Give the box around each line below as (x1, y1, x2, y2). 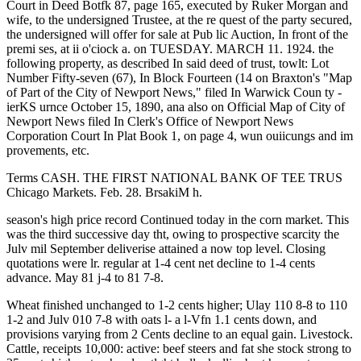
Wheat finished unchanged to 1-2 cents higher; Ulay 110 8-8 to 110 (6, 298, 347, 312)
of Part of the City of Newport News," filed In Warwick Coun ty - (6, 85, 342, 99)
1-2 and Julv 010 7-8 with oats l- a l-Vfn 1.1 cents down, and (6, 313, 317, 326)
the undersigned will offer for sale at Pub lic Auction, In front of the (6, 27, 348, 41)
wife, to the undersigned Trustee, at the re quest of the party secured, (6, 13, 352, 27)
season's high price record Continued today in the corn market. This (6, 213, 349, 226)
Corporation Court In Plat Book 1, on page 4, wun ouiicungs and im (6, 129, 353, 143)
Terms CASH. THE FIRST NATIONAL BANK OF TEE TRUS (6, 171, 342, 185)
